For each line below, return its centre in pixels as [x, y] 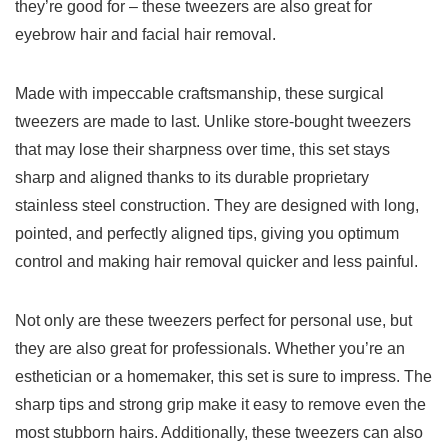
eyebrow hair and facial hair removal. [145, 35]
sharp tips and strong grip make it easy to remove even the [220, 405]
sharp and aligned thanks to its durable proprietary [192, 178]
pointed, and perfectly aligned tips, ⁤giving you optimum [207, 234]
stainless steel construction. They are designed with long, [217, 206]
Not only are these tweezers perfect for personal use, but [213, 321]
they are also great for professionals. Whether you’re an [210, 349]
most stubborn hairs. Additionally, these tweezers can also [219, 433]
